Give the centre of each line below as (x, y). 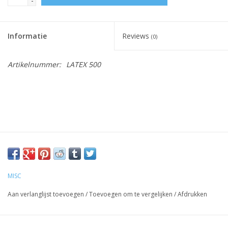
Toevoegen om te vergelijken (132, 194)
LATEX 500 (83, 64)
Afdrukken (192, 194)
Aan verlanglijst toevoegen (46, 194)
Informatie (27, 36)
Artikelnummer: (34, 64)
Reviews (137, 36)
